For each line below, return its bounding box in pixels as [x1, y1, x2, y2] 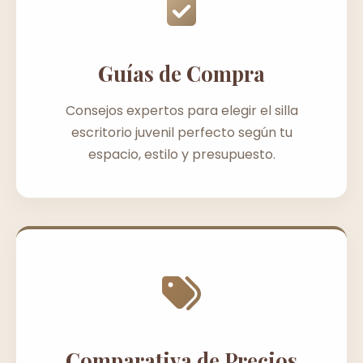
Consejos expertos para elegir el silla [65, 100, 298, 120]
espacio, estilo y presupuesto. [88, 144, 275, 164]
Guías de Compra [98, 58, 265, 87]
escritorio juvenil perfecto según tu [70, 122, 293, 142]
